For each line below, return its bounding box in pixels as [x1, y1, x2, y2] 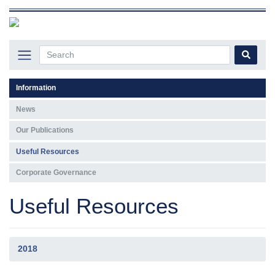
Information [15, 83, 56, 93]
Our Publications [15, 126, 74, 135]
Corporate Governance [15, 168, 96, 177]
